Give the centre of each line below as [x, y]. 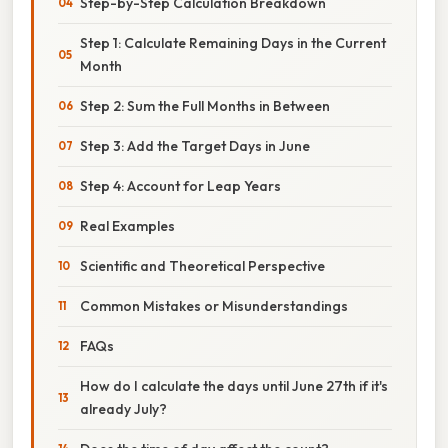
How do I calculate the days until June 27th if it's [234, 385]
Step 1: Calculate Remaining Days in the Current [233, 42]
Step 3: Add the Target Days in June [195, 145]
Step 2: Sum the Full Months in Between [205, 105]
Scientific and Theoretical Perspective [202, 265]
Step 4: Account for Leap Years [180, 185]
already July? [123, 408]
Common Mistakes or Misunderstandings [214, 305]
